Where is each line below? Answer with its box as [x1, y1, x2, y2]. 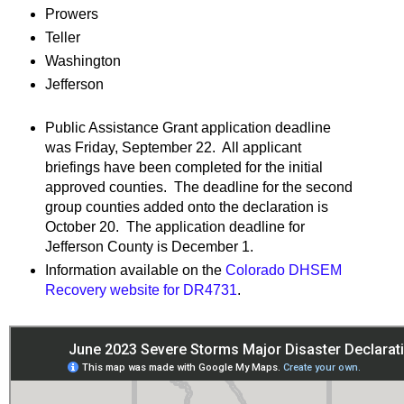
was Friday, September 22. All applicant [44, 139, 301, 155]
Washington [44, 52, 121, 69]
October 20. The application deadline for [44, 218, 305, 234]
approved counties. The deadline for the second [44, 179, 353, 195]
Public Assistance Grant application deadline [44, 119, 331, 135]
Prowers [44, 5, 98, 22]
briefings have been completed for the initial [44, 159, 323, 175]
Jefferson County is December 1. [44, 238, 253, 254]
